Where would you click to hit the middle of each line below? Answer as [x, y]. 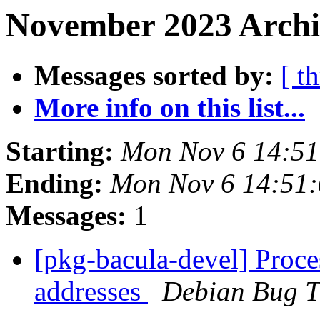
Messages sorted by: [154, 76]
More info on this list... [170, 108]
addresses [91, 291]
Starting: [60, 151]
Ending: [54, 184]
